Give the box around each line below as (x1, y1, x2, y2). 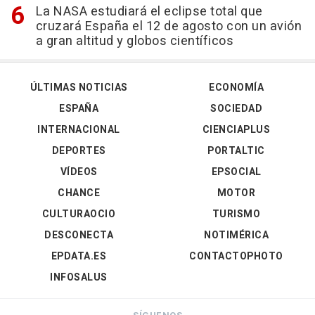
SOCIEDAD (210, 101, 262, 117)
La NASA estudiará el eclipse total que (35, 2, 263, 22)
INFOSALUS (50, 270, 108, 285)
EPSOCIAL (211, 165, 262, 180)
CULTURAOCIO (41, 207, 116, 222)
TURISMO (212, 207, 261, 222)
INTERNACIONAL (37, 122, 120, 138)
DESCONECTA (44, 228, 113, 243)
